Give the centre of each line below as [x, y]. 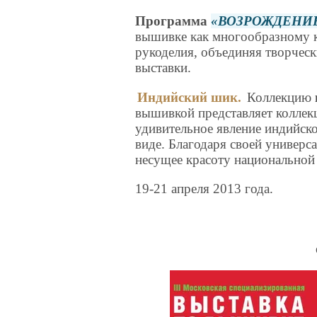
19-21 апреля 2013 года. [204, 188]
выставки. [163, 68]
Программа [173, 21]
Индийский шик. [190, 97]
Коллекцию [279, 97]
